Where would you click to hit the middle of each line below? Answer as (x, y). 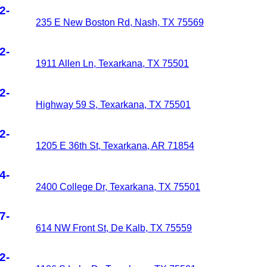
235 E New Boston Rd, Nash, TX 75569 (120, 22)
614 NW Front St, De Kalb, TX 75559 (114, 228)
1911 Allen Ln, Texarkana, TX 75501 (112, 63)
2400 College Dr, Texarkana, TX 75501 (118, 187)
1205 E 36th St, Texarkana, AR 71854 (115, 146)
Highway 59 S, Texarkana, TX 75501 (113, 105)
